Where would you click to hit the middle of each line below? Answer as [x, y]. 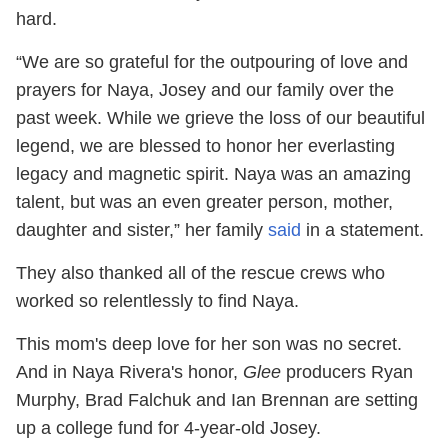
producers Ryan [347, 372]
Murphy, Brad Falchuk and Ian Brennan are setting [217, 400]
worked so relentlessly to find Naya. [157, 301]
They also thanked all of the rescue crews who [200, 273]
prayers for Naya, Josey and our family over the [205, 90]
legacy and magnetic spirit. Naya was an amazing [213, 174]
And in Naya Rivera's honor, [129, 372]
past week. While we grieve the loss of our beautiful [220, 118]
